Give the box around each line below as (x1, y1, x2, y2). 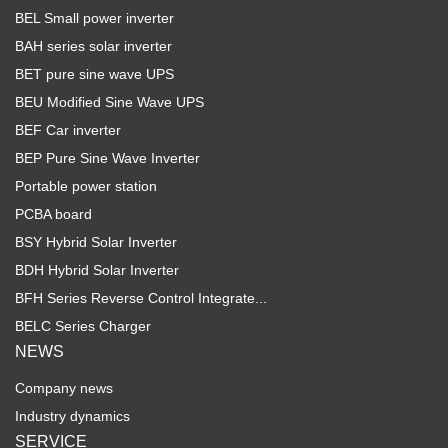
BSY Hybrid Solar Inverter (15, 233, 177, 250)
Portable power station (15, 177, 157, 194)
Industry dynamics (15, 407, 130, 424)
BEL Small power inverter (15, 9, 174, 26)
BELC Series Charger (15, 317, 151, 334)
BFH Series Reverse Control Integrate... (15, 289, 267, 306)
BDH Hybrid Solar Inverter (15, 261, 179, 278)
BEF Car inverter (15, 121, 121, 138)
